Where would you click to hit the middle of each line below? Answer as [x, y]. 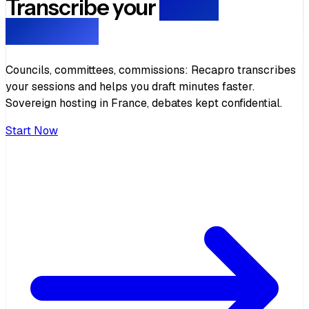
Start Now [32, 131]
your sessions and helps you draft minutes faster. [130, 87]
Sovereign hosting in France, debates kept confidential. [144, 103]
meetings [52, 32]
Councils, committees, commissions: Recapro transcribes [151, 70]
